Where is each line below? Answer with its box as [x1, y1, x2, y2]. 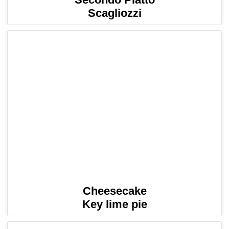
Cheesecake [82, 184, 147, 197]
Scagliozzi [87, 7, 142, 20]
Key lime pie [82, 197, 147, 211]
